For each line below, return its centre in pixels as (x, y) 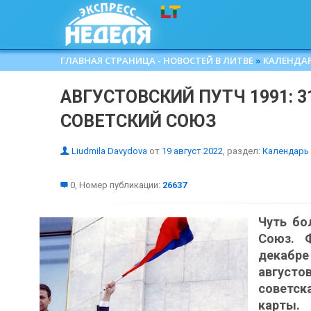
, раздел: (243, 151)
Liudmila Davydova (109, 151)
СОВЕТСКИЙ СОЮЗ (138, 121)
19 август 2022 (192, 151)
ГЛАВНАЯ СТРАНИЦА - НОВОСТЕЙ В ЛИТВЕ (157, 60)
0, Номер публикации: (115, 185)
